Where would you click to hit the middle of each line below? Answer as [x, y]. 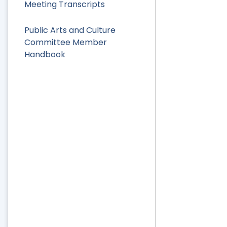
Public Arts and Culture [70, 30]
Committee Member [66, 43]
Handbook [45, 55]
